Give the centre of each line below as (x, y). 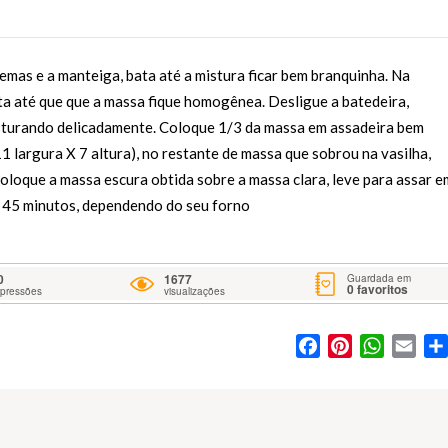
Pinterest (383, 346)
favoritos (381, 288)
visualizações (195, 291)
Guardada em (379, 277)
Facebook (354, 346)
